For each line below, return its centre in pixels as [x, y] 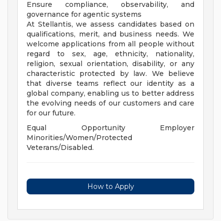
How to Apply [110, 187]
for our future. [51, 113]
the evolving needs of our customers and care [110, 103]
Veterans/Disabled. [60, 148]
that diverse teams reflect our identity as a [110, 84]
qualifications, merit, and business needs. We [110, 34]
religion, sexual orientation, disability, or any [110, 64]
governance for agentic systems [84, 15]
